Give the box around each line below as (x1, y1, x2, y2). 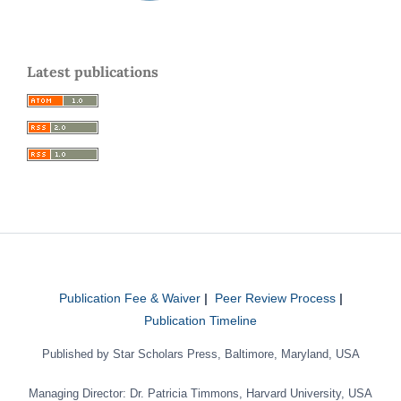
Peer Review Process (214, 290, 336, 305)
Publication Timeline (144, 312, 257, 328)
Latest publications (27, 62, 158, 81)
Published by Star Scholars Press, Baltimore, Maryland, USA (41, 347, 360, 362)
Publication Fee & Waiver (58, 290, 200, 305)
